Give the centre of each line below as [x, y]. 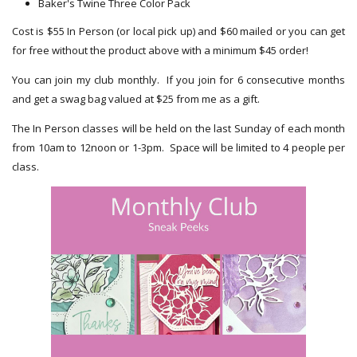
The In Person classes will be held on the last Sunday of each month [178, 129]
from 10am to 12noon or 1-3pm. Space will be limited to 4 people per [178, 148]
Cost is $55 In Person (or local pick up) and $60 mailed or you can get [178, 31]
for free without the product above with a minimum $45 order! [160, 51]
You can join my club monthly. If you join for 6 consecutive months [178, 80]
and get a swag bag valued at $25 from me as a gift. [136, 99]
